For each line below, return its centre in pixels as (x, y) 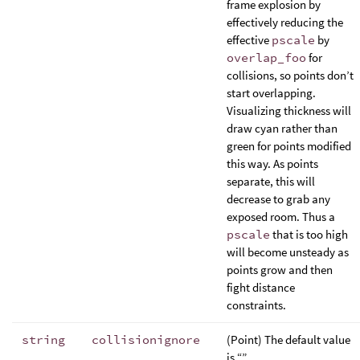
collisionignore (146, 339)
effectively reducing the (285, 22)
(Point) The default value (288, 339)
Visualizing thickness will (289, 110)
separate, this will (271, 181)
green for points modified (289, 145)
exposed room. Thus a (281, 216)
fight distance (261, 287)
